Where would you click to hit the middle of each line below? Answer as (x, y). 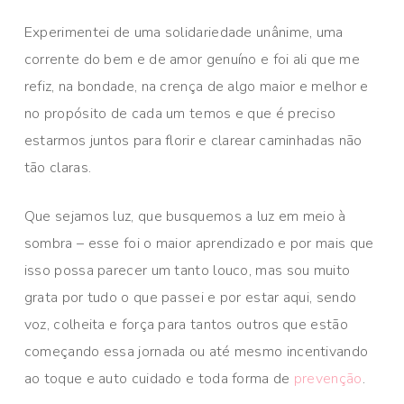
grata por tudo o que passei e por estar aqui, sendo (190, 298)
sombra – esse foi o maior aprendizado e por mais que (199, 244)
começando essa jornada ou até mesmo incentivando (196, 352)
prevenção (328, 379)
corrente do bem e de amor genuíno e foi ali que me (192, 60)
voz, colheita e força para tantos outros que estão (186, 325)
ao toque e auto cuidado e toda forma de (159, 379)
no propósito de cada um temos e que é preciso (180, 114)
